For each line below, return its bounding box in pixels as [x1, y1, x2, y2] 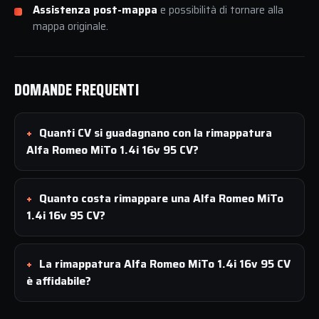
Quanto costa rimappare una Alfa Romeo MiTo [39, 189, 283, 208]
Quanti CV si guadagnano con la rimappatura [39, 124, 272, 142]
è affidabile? [26, 272, 91, 291]
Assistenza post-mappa [33, 1, 157, 19]
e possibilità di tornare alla [157, 1, 283, 19]
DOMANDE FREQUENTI [14, 78, 139, 103]
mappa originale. [33, 18, 108, 36]
